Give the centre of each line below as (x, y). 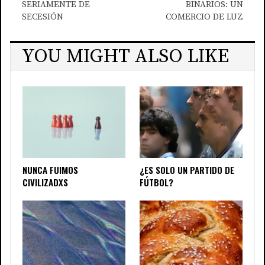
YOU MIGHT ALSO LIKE (125, 56)
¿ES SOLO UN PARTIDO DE (187, 170)
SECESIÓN (43, 17)
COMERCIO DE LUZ (204, 17)
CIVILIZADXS (45, 182)
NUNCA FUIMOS (50, 170)
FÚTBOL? (156, 182)
